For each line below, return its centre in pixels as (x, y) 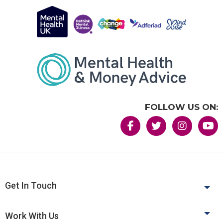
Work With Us (32, 216)
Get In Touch (31, 186)
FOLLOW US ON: (181, 107)
